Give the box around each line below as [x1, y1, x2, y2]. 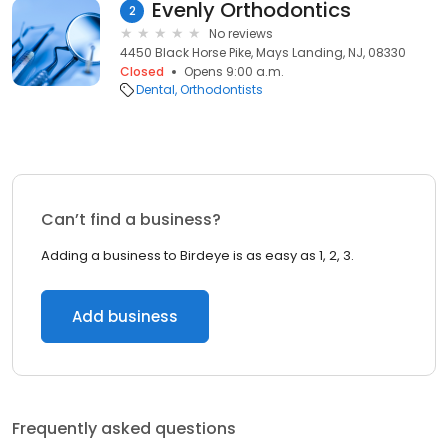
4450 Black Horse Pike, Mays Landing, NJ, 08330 [120, 44, 406, 61]
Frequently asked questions [12, 417, 236, 440]
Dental [136, 81, 175, 98]
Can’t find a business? [41, 208, 221, 231]
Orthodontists [180, 81, 263, 98]
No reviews [209, 25, 273, 42]
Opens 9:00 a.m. [184, 63, 284, 80]
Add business [72, 306, 178, 327]
